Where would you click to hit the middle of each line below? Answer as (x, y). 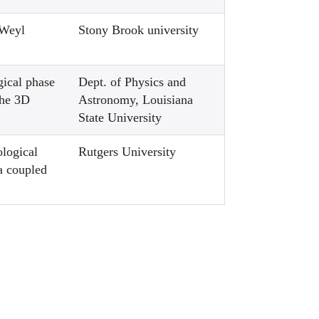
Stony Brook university (139, 30)
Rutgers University (127, 152)
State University (120, 117)
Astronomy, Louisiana (136, 100)
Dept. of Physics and (132, 82)
